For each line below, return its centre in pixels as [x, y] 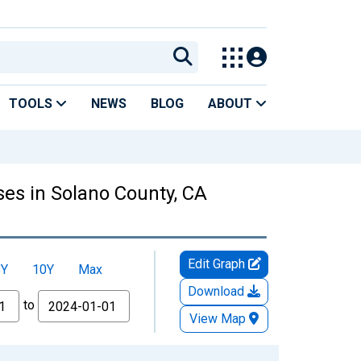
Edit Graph [218, 263]
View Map [218, 318]
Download [218, 291]
